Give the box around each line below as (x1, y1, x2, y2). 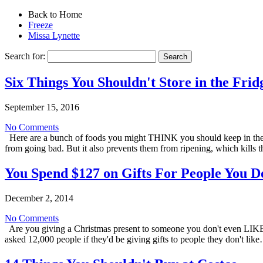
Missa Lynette (28, 31, 80, 41)
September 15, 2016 (5, 102, 79, 112)
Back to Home (28, 9, 82, 19)
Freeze (28, 20, 53, 30)
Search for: (5, 51, 45, 61)
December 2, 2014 (5, 193, 73, 203)
